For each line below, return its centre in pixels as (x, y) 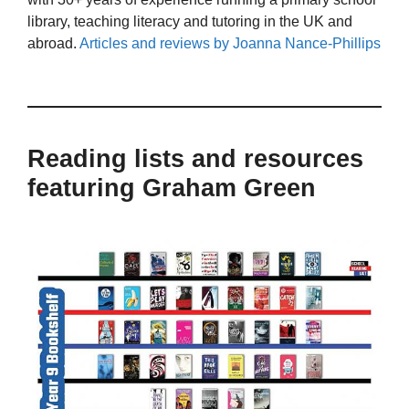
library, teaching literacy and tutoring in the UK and (190, 22)
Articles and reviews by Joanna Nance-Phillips (230, 44)
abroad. (53, 44)
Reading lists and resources (195, 158)
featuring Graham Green (172, 188)
